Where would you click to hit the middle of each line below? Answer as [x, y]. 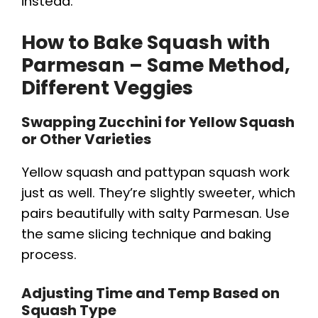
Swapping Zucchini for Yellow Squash [158, 122]
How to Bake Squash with [146, 42]
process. [49, 254]
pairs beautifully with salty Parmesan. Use [155, 213]
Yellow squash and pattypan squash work [155, 172]
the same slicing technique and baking [146, 234]
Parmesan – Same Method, [156, 65]
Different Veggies [107, 87]
